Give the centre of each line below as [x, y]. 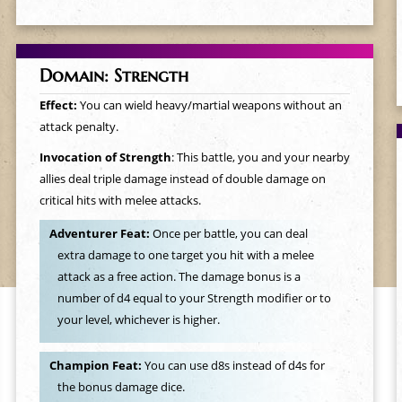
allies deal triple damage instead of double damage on [182, 179]
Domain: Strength [114, 75]
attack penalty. [79, 127]
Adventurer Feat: [100, 234]
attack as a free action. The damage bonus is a [179, 277]
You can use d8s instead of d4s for [234, 366]
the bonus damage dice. [122, 387]
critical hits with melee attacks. [120, 200]
